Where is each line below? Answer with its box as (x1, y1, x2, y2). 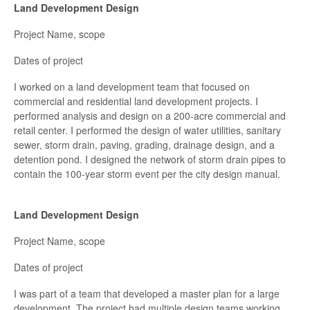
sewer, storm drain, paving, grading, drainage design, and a (14, 138, 275, 152)
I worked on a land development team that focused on (14, 80, 250, 94)
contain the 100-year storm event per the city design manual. (14, 167, 280, 181)
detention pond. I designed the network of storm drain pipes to (14, 152, 286, 167)
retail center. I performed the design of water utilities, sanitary (14, 123, 281, 138)
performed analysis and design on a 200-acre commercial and (14, 109, 286, 123)
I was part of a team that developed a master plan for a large (14, 286, 280, 301)
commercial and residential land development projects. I (14, 94, 258, 109)
